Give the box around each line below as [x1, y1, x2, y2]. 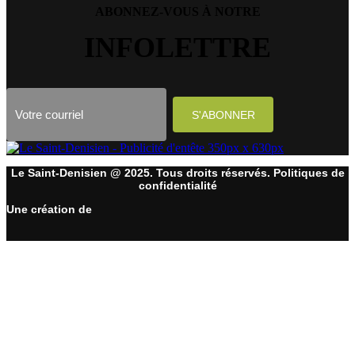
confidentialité [138, 178, 217, 192]
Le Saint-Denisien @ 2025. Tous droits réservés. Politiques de [10, 166, 345, 179]
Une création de [6, 202, 92, 216]
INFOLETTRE [84, 31, 271, 63]
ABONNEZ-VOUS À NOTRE [94, 4, 261, 18]
